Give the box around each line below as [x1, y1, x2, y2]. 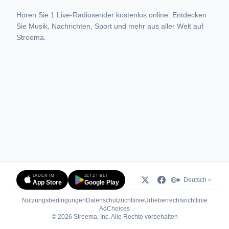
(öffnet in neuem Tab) [129, 204, 188, 212]
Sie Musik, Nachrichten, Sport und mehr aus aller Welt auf [16, 22, 203, 30]
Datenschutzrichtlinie [85, 197, 144, 204]
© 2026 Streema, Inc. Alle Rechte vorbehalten [51, 213, 178, 220]
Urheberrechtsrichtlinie [144, 197, 208, 204]
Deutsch [184, 176, 207, 184]
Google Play [84, 179, 119, 186]
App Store [32, 179, 62, 186]
